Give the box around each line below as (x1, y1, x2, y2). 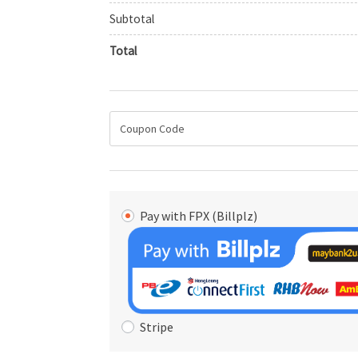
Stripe (140, 318, 174, 335)
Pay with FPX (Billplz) (140, 207, 258, 224)
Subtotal (109, 10, 155, 26)
